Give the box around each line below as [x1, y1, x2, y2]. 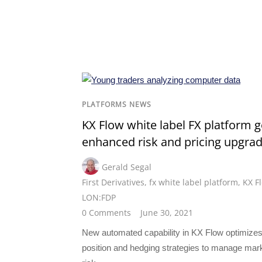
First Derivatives [82, 176, 144, 188]
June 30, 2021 [140, 206, 193, 218]
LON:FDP [82, 191, 116, 203]
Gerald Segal [102, 161, 151, 173]
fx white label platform [149, 176, 238, 188]
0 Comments [82, 206, 131, 218]
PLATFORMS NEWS [82, 99, 151, 109]
